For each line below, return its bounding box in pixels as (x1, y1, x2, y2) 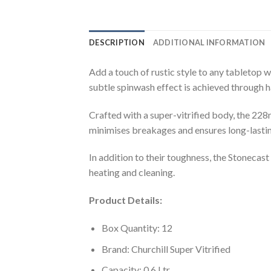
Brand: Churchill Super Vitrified (101, 243, 230, 255)
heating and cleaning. (89, 166, 175, 178)
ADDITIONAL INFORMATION (152, 37, 266, 47)
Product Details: (89, 194, 162, 206)
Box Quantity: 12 (101, 221, 172, 233)
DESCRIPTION (89, 37, 145, 47)
